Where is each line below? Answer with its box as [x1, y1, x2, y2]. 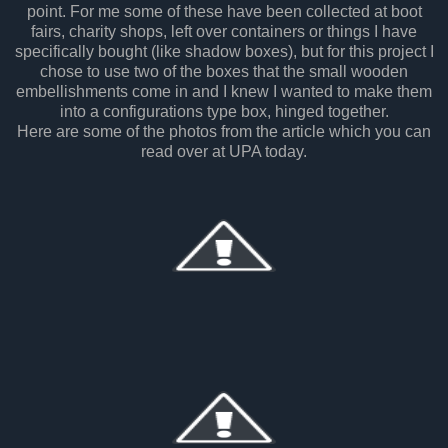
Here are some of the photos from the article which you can [17, 122, 431, 140]
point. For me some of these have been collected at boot [26, 2, 422, 20]
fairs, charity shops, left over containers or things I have [31, 22, 417, 40]
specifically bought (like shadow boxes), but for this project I [14, 42, 434, 60]
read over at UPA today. [141, 142, 307, 160]
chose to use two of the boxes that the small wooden [40, 62, 408, 80]
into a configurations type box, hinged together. [59, 102, 389, 120]
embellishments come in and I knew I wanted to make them [16, 82, 432, 100]
